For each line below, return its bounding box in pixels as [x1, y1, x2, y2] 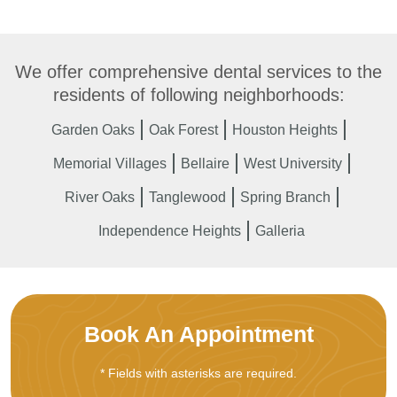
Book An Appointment [83, 322, 314, 346]
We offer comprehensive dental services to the [15, 62, 382, 82]
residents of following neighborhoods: [52, 85, 345, 105]
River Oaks [65, 190, 135, 205]
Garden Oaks [51, 122, 135, 137]
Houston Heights [232, 122, 338, 137]
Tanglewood [149, 190, 226, 205]
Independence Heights [98, 223, 241, 238]
